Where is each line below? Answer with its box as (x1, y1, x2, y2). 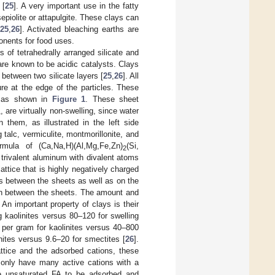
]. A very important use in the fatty (14, 1, 139, 11)
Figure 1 (52, 95, 85, 104)
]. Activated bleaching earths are (19, 25, 139, 34)
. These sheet (85, 95, 139, 104)
